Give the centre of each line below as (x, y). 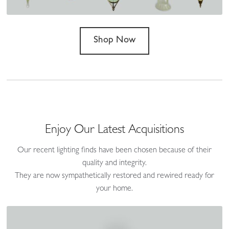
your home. (114, 189)
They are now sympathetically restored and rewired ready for (114, 177)
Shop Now (114, 41)
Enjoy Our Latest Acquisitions (114, 131)
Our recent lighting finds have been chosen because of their (114, 151)
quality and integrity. (114, 164)
